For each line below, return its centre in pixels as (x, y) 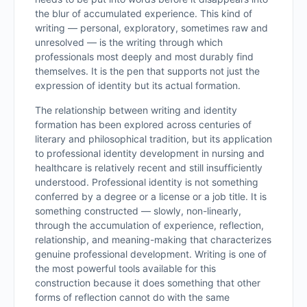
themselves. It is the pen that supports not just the (147, 71)
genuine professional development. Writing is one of (151, 254)
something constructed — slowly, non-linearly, (138, 211)
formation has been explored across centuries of (143, 124)
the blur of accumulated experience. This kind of (144, 13)
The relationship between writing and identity (136, 110)
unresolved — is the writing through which (129, 42)
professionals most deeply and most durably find (144, 57)
